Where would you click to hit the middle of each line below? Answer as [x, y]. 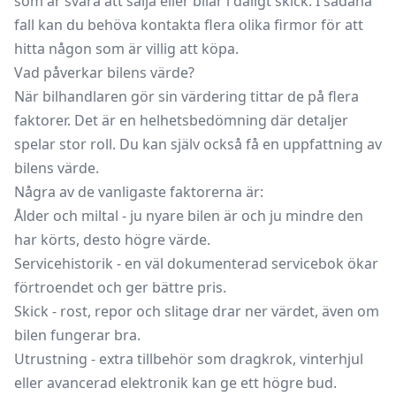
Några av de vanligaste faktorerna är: [139, 191]
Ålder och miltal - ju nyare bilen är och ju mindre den [189, 215]
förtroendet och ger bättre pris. [120, 287]
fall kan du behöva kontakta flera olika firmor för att [189, 24]
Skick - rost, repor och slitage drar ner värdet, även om [197, 311]
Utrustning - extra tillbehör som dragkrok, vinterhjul [189, 358]
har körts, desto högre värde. [112, 239]
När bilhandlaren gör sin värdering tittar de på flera [187, 96]
